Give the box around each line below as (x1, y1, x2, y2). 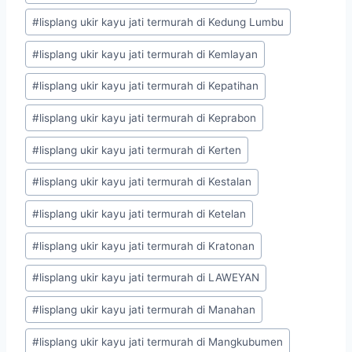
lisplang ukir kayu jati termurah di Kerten (39, 143, 242, 156)
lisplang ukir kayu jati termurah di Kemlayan (39, 47, 258, 60)
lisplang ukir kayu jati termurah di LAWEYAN (39, 271, 260, 284)
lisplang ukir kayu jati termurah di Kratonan (39, 239, 255, 252)
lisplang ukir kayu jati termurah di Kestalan (39, 175, 252, 189)
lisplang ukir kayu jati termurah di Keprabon (39, 111, 257, 124)
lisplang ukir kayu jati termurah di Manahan (39, 302, 256, 316)
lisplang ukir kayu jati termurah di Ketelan (39, 207, 247, 220)
